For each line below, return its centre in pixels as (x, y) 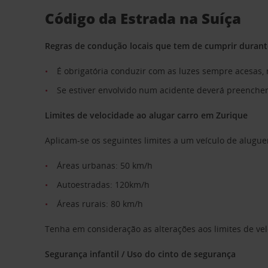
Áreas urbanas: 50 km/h (105, 165)
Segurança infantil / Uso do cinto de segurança (141, 254)
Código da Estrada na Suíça (143, 18)
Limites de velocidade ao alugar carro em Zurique (147, 115)
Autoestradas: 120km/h (103, 185)
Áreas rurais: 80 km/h (100, 204)
